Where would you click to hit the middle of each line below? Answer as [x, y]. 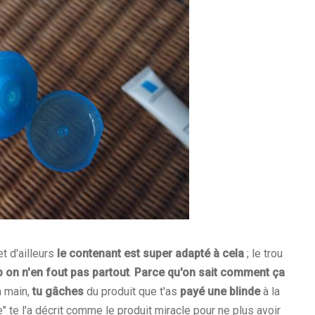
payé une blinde [220, 291]
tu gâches [58, 291]
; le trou [263, 253]
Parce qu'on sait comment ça [210, 272]
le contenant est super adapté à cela [150, 253]
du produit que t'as [132, 291]
